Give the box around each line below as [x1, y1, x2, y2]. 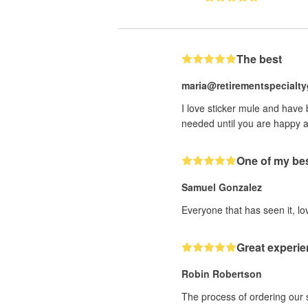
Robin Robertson [181, 266, 262, 280]
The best [236, 50, 282, 67]
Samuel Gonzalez [181, 179, 262, 194]
